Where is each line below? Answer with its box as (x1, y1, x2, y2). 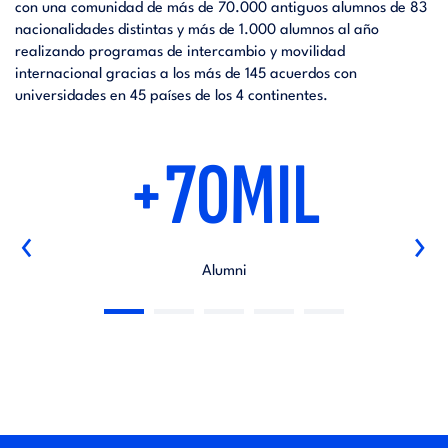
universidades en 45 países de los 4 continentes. (15, 89, 328, 104)
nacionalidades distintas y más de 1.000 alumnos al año (15, 23, 379, 38)
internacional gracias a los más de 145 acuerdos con (15, 67, 357, 82)
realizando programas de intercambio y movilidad (15, 45, 345, 60)
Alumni (201, 264, 247, 279)
